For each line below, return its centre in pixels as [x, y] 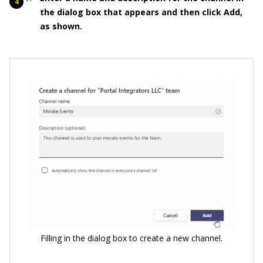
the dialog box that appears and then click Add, [141, 12]
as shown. [61, 26]
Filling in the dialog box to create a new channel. [131, 238]
